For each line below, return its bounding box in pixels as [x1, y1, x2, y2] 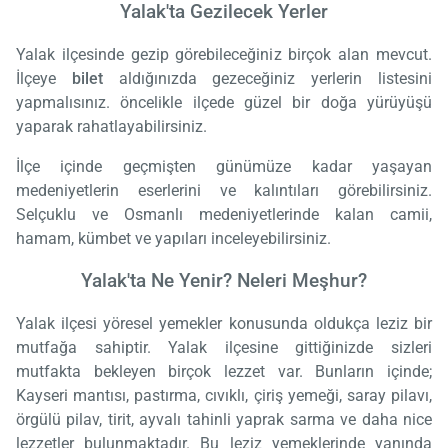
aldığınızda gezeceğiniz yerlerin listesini [102, 68, 433, 88]
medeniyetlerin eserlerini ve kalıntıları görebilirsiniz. [16, 180, 432, 200]
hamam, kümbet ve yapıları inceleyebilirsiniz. [16, 228, 331, 248]
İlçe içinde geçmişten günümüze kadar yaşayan [16, 156, 432, 176]
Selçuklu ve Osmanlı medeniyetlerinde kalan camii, [16, 204, 432, 224]
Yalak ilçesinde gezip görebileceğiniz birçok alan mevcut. [16, 44, 432, 64]
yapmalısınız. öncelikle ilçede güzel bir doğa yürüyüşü [16, 92, 432, 112]
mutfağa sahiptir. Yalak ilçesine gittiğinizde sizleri [16, 338, 432, 358]
